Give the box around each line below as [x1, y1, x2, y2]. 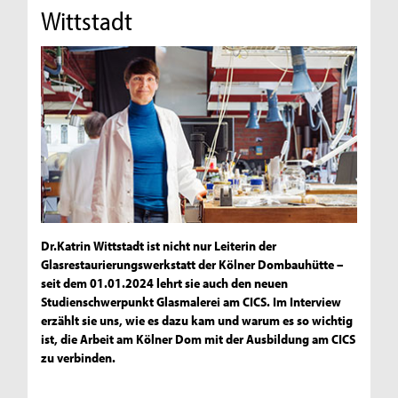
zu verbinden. [41, 349, 116, 367]
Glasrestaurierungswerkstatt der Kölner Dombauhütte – [41, 256, 345, 274]
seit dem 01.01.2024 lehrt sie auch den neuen [41, 275, 289, 292]
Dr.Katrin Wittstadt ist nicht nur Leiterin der [41, 237, 277, 255]
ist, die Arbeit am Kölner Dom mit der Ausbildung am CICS [41, 330, 356, 348]
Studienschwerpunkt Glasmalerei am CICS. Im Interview [41, 293, 342, 311]
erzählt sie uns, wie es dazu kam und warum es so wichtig [41, 312, 354, 330]
